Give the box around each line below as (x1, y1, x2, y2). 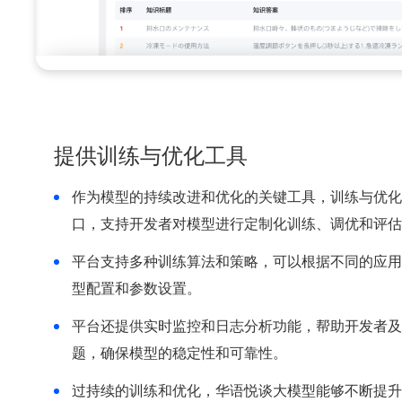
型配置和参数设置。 (72, 281, 201, 296)
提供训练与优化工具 (54, 144, 248, 168)
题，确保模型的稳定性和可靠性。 (72, 345, 287, 361)
